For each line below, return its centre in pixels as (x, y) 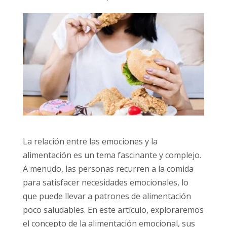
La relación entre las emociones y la (90, 142)
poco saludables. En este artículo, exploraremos (113, 210)
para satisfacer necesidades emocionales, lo (105, 183)
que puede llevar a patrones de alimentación (107, 196)
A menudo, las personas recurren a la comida (108, 169)
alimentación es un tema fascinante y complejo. (112, 155)
